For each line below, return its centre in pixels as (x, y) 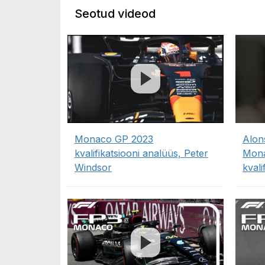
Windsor (93, 167)
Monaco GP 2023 (114, 139)
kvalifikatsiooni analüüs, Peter (141, 153)
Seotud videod (115, 14)
